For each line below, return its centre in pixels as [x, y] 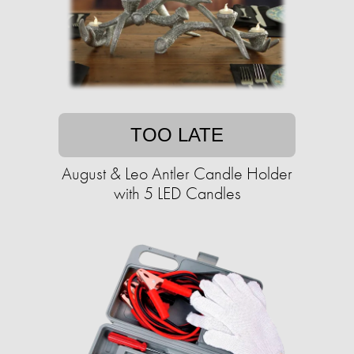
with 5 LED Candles [177, 194]
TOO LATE [177, 135]
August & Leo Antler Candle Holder [177, 174]
